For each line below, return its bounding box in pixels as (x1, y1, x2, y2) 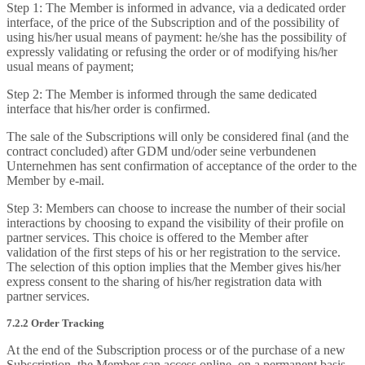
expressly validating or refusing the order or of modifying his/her (7, 45, 337, 59)
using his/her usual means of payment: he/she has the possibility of (7, 30, 346, 44)
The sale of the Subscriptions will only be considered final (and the (7, 130, 349, 143)
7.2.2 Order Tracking (7, 317, 104, 329)
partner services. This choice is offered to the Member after (7, 231, 308, 244)
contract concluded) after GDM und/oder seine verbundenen (7, 144, 316, 158)
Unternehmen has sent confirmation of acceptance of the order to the (7, 159, 357, 173)
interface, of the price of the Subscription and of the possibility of (7, 15, 339, 29)
